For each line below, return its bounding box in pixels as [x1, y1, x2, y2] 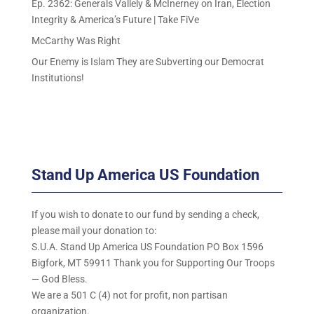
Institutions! [31, 72, 84, 84]
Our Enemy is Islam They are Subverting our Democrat [31, 56, 264, 68]
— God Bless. [31, 273, 88, 285]
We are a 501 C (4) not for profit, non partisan [31, 289, 228, 301]
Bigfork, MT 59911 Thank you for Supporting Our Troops [31, 257, 275, 268]
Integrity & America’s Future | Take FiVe [31, 14, 199, 26]
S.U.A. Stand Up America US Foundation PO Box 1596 [31, 240, 264, 252]
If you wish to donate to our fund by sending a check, [31, 208, 259, 220]
